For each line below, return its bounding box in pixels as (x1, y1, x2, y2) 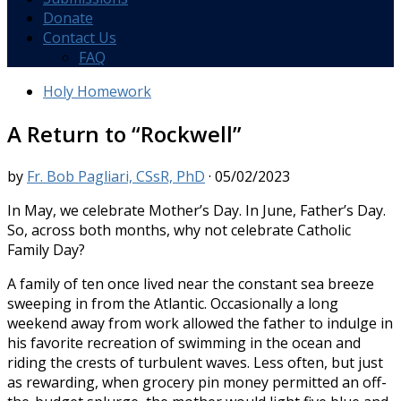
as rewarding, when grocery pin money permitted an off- (7, 371, 387, 392)
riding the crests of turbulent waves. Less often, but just (7, 352, 383, 372)
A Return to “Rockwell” (7, 118, 242, 149)
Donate (43, 8, 93, 28)
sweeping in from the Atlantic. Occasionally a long (7, 293, 338, 313)
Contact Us (43, 28, 116, 47)
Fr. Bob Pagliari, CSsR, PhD (27, 166, 205, 186)
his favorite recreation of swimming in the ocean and (7, 332, 361, 353)
